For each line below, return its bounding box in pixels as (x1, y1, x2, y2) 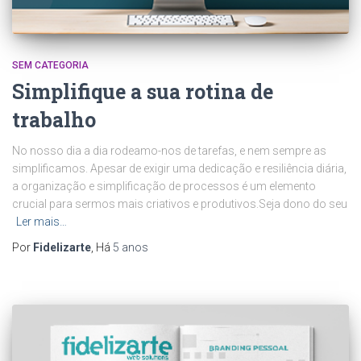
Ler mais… (16, 214, 67, 228)
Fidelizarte (33, 240, 91, 254)
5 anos (113, 240, 148, 254)
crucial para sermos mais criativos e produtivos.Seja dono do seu (12, 197, 347, 210)
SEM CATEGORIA (12, 59, 89, 71)
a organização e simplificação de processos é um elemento (12, 179, 316, 193)
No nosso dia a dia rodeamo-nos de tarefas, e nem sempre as (12, 143, 326, 157)
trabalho (12, 106, 96, 133)
